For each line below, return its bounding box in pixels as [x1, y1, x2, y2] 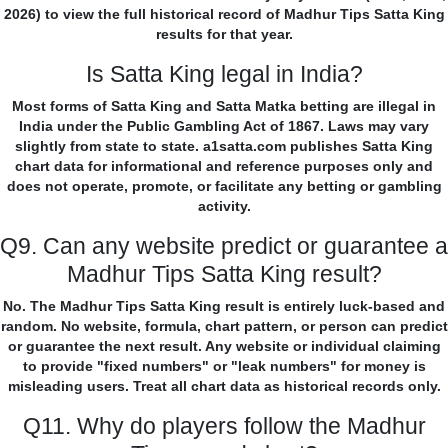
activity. [197, 198, 251, 215]
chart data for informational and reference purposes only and [15, 158, 433, 175]
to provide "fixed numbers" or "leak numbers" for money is [22, 358, 426, 375]
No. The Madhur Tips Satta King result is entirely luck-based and [3, 298, 445, 315]
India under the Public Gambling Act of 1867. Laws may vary [19, 118, 429, 135]
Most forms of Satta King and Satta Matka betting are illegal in [12, 98, 436, 115]
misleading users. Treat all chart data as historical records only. [7, 378, 441, 395]
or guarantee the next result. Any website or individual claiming [7, 338, 441, 355]
